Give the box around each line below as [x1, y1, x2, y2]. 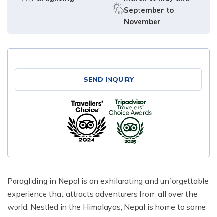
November [124, 17, 161, 27]
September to [124, 5, 174, 15]
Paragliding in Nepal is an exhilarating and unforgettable [7, 175, 209, 186]
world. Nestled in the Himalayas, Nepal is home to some [7, 201, 206, 212]
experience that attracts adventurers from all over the [7, 188, 198, 199]
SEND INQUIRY [83, 75, 134, 84]
